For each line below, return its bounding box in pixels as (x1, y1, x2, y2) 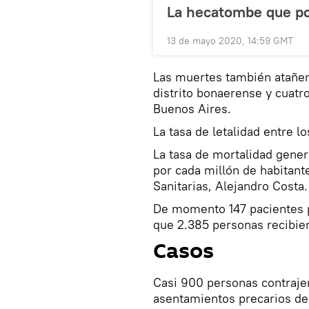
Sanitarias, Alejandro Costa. (153, 178, 308, 195)
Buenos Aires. (153, 101, 231, 117)
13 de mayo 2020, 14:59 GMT (167, 34, 293, 48)
